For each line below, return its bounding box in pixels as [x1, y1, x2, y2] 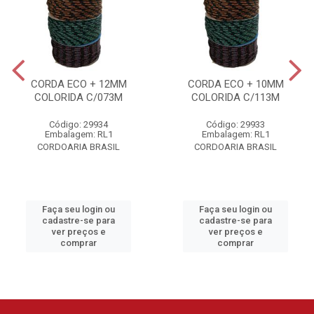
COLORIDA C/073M [34, 91, 123, 104]
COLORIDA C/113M [191, 91, 280, 104]
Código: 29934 [49, 119, 108, 130]
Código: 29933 [206, 119, 265, 130]
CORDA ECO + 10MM [187, 78, 284, 91]
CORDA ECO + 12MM [30, 78, 127, 91]
